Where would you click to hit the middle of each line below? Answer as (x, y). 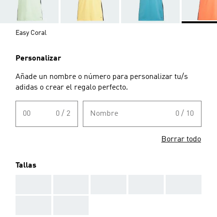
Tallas (26, 165)
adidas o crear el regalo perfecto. (72, 87)
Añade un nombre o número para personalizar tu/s (102, 77)
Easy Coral (31, 33)
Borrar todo (181, 139)
